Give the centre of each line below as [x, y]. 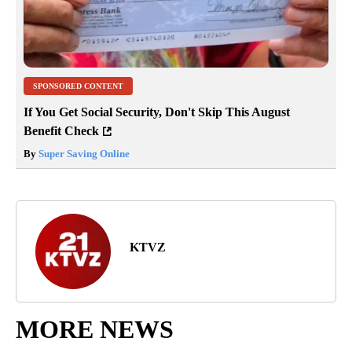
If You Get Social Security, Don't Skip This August [157, 112]
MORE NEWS [95, 329]
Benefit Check [61, 130]
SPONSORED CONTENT [78, 86]
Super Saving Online [83, 153]
